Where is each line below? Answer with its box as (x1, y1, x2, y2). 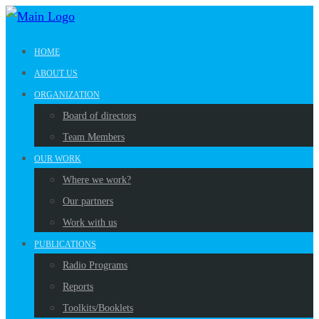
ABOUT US (34, 68, 78, 78)
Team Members (63, 132, 125, 142)
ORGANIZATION (34, 90, 100, 100)
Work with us (63, 217, 117, 228)
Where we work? (63, 174, 131, 185)
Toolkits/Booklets (63, 303, 133, 313)
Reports (63, 281, 93, 292)
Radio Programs (63, 260, 127, 271)
